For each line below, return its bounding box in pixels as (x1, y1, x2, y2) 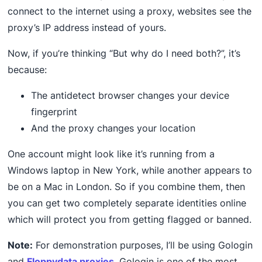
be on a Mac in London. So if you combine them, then (8, 181, 246, 193)
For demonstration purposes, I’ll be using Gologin (33, 239, 253, 251)
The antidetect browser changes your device (31, 89, 230, 102)
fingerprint (31, 106, 78, 118)
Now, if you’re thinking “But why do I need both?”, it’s (8, 47, 241, 60)
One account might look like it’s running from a (8, 148, 215, 160)
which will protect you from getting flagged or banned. (8, 213, 252, 226)
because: (8, 64, 47, 76)
